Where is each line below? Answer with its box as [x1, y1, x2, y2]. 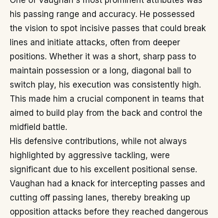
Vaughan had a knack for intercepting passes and [10, 179, 205, 188]
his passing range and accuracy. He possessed [10, 9, 195, 19]
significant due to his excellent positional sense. [10, 164, 197, 174]
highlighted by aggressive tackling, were [10, 150, 170, 160]
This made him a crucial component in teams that [10, 94, 204, 104]
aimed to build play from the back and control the [10, 108, 202, 118]
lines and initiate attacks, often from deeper [10, 37, 180, 47]
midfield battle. [10, 122, 67, 132]
